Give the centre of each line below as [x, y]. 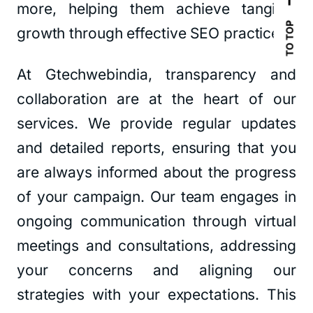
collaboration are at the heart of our [156, 99]
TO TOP [289, 39]
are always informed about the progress [156, 172]
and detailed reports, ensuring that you [156, 148]
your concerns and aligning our [156, 270]
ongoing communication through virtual [156, 221]
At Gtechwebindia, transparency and [156, 74]
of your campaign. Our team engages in [156, 197]
